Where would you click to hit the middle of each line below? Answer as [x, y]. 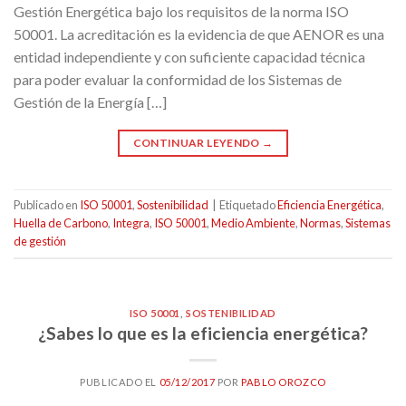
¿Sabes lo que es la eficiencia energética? [203, 333]
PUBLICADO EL [120, 382]
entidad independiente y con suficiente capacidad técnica [189, 56]
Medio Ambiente [253, 222]
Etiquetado [248, 204]
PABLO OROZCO [283, 382]
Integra [131, 222]
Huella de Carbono [61, 222]
